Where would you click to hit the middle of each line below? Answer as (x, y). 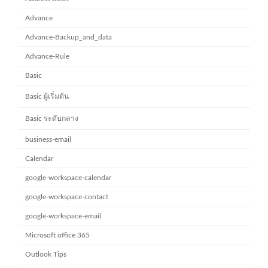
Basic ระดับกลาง (52, 119)
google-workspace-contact (67, 197)
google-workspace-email (63, 216)
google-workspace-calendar (68, 177)
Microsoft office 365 (58, 235)
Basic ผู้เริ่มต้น (47, 97)
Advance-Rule (48, 56)
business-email (48, 139)
